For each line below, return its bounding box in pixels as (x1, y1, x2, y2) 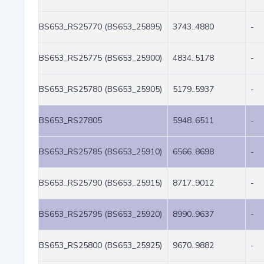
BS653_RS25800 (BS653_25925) (39, 240, 162, 251)
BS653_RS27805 (39, 115, 102, 126)
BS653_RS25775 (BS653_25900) (39, 52, 162, 64)
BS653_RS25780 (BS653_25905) (39, 84, 162, 95)
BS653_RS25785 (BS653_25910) (39, 146, 162, 157)
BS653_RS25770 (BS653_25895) (39, 21, 162, 32)
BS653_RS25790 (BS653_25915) (39, 177, 162, 189)
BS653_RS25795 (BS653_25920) (39, 209, 162, 220)
